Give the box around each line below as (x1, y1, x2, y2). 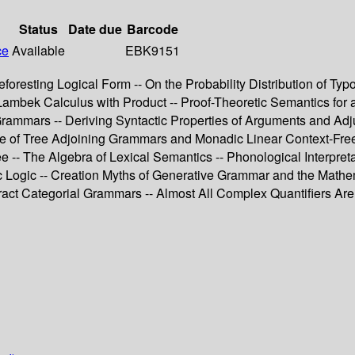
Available (12, 41, 65, 60)
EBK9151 (125, 41, 180, 60)
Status (19, 20, 58, 39)
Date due (68, 20, 122, 39)
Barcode (127, 20, 178, 39)
